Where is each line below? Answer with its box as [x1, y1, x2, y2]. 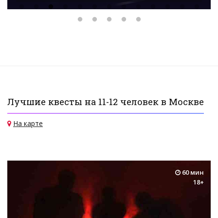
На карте [13, 119, 43, 128]
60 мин [181, 168, 204, 177]
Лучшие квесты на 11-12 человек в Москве [7, 96, 204, 108]
